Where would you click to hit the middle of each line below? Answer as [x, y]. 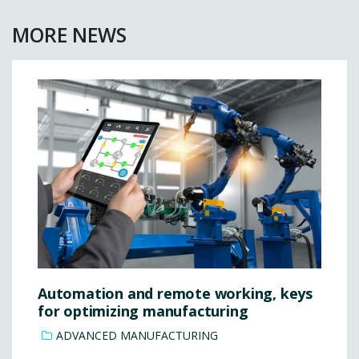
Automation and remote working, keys [175, 293]
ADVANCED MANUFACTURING [137, 335]
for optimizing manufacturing [143, 311]
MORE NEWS [69, 34]
